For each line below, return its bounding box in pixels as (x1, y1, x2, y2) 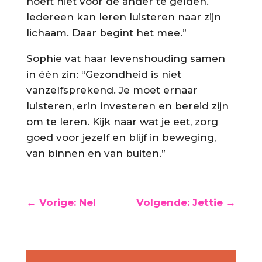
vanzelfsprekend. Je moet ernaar (26, 84, 198, 96)
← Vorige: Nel (26, 196, 96, 209)
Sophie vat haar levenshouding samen (26, 53, 225, 65)
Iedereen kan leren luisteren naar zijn (26, 11, 221, 23)
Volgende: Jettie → (136, 196, 236, 209)
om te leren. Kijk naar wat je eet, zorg (26, 116, 218, 128)
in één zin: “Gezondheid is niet (26, 68, 181, 81)
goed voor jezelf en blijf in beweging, (26, 132, 216, 144)
